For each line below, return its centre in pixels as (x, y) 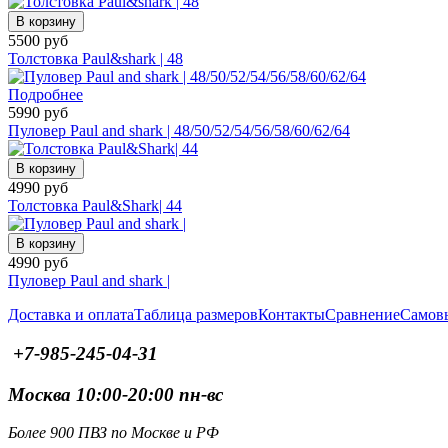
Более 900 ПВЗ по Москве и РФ (113, 433)
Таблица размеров (196, 315)
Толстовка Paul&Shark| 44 (95, 206)
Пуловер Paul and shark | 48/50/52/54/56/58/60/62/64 (179, 131)
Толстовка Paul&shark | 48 (95, 59)
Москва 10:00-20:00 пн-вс (115, 394)
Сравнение (362, 315)
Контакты (291, 315)
